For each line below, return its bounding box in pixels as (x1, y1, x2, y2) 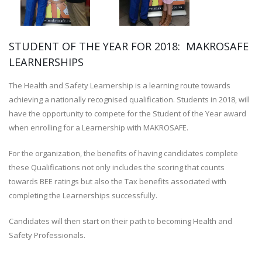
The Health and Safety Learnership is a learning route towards (9, 80, 230, 91)
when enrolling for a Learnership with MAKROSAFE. (9, 122, 188, 133)
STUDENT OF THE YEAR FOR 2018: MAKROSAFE (9, 39, 249, 54)
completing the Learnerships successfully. (9, 190, 157, 201)
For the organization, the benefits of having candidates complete (9, 148, 238, 159)
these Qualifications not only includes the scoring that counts (9, 162, 225, 173)
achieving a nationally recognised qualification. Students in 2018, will (9, 94, 250, 105)
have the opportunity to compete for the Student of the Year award (9, 108, 246, 119)
